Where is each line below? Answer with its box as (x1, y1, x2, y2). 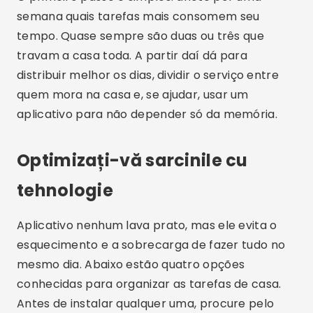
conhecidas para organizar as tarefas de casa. (17, 276, 282, 292)
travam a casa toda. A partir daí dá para (17, 48, 247, 64)
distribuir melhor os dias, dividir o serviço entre (17, 67, 279, 83)
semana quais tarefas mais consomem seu (17, 8, 260, 24)
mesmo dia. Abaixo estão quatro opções (17, 256, 245, 272)
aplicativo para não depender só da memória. (17, 106, 277, 122)
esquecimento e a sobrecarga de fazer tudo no (17, 237, 286, 253)
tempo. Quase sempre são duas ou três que (17, 28, 264, 44)
